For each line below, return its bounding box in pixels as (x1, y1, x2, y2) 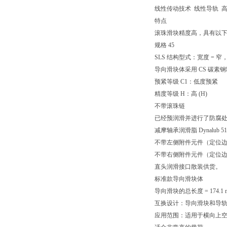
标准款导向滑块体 (155, 175, 203, 182)
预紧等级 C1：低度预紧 (155, 78, 218, 85)
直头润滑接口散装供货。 (155, 163, 221, 170)
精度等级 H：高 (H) (155, 90, 207, 97)
